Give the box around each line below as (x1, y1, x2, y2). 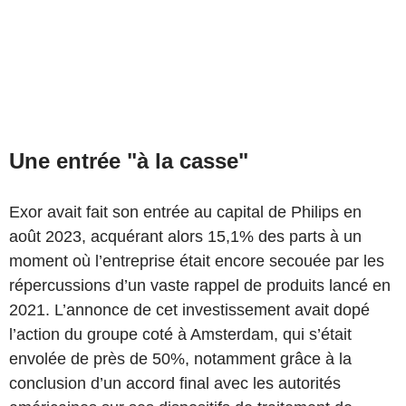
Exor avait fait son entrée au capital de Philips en (9, 202, 362, 221)
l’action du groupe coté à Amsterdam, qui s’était (9, 324, 352, 343)
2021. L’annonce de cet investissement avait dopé (9, 300, 370, 319)
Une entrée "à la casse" (9, 148, 248, 173)
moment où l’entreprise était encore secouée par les (9, 251, 384, 270)
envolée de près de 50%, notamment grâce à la (9, 349, 352, 368)
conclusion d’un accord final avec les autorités (9, 373, 341, 392)
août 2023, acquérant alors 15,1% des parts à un (9, 227, 362, 246)
